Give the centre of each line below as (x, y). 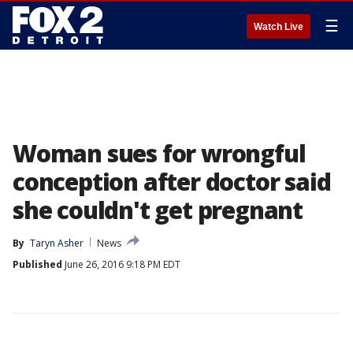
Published (37, 264)
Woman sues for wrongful (159, 153)
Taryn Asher (57, 243)
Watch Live (279, 27)
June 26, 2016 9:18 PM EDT (121, 264)
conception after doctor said (172, 182)
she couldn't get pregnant (158, 210)
